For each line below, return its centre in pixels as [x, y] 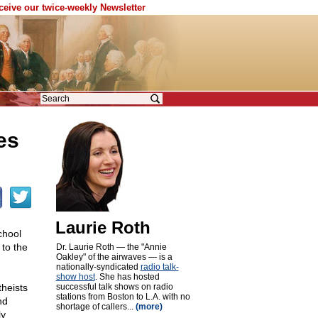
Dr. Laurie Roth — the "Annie [111, 247]
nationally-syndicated [98, 267]
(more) [149, 307]
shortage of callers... [95, 307]
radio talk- [159, 267]
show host [75, 277]
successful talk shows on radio [114, 287]
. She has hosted [127, 277]
